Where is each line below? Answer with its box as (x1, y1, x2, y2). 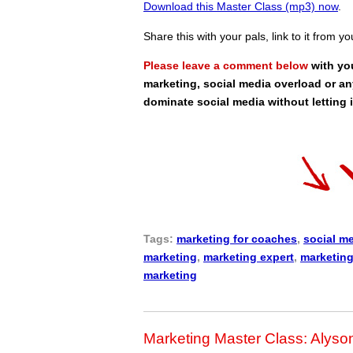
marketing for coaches (176, 232, 297, 245)
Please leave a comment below (143, 59, 308, 72)
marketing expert (203, 250, 294, 263)
